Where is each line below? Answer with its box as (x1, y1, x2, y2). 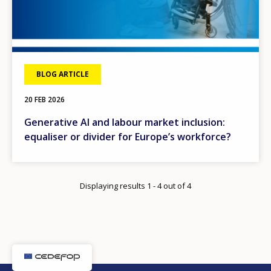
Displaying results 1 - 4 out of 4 (80, 180, 191, 191)
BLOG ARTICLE (36, 68, 89, 79)
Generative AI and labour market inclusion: (24, 115, 225, 129)
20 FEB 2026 (24, 94, 65, 105)
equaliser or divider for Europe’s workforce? (24, 129, 231, 143)
